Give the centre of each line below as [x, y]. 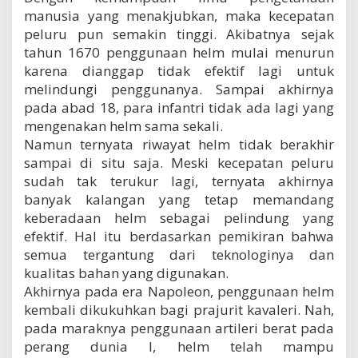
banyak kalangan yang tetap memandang [179, 199]
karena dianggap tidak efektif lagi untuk [179, 70]
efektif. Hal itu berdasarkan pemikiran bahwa [179, 236]
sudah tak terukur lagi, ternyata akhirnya [179, 181]
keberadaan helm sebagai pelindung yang [179, 217]
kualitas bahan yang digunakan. [126, 272]
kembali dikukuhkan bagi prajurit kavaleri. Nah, [179, 309]
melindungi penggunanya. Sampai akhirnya [179, 89]
